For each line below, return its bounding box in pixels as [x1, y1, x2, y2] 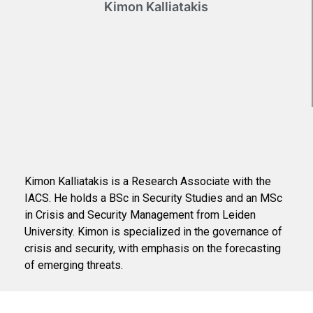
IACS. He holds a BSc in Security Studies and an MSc [24, 191, 282, 205]
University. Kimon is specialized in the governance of [24, 225, 282, 239]
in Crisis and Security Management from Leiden [24, 208, 256, 222]
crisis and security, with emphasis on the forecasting [24, 242, 281, 256]
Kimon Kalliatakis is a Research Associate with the [24, 175, 271, 189]
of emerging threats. [24, 259, 123, 272]
